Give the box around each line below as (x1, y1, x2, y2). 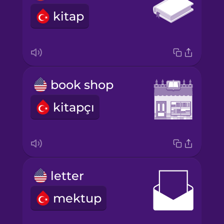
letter (50, 168, 84, 183)
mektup (52, 190, 101, 205)
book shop (50, 77, 113, 92)
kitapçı (52, 99, 94, 114)
